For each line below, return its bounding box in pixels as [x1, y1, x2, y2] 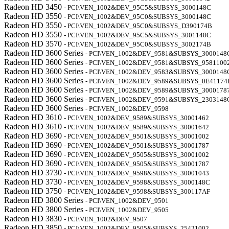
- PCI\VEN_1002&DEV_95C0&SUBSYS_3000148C [64, 13, 211, 20]
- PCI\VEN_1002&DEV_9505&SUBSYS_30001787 [64, 160, 209, 168]
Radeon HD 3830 [4, 214, 64, 223]
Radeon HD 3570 [4, 39, 64, 48]
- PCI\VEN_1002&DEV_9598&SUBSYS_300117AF [64, 188, 210, 195]
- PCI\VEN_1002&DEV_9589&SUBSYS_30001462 [64, 114, 209, 122]
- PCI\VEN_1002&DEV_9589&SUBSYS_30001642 [64, 123, 209, 131]
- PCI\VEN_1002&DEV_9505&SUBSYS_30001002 [64, 151, 209, 158]
